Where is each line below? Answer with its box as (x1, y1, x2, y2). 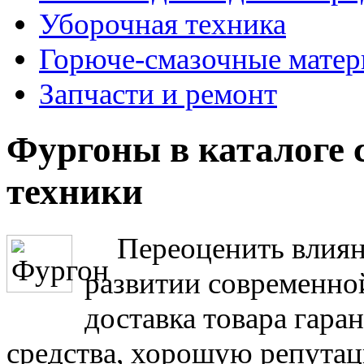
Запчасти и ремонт (39, 76, 277, 110)
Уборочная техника (39, 6, 286, 41)
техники (6, 171, 143, 213)
